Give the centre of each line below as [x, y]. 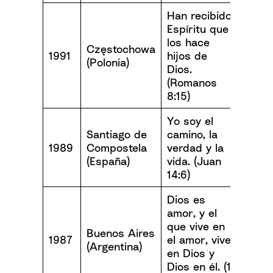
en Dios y [191, 253]
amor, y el [192, 213]
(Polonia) [108, 62]
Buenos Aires [121, 233]
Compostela [117, 147]
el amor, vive [199, 239]
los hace [188, 42]
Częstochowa [121, 49]
